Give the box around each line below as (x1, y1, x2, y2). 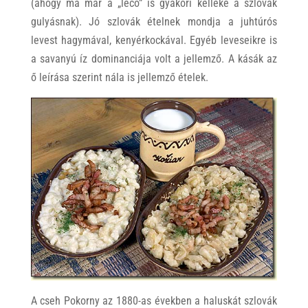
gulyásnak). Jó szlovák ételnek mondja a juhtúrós (30, 15, 278, 29)
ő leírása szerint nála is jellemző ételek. (30, 71, 208, 85)
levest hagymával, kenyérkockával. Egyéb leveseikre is (30, 34, 278, 47)
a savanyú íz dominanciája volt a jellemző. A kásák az (30, 52, 278, 66)
